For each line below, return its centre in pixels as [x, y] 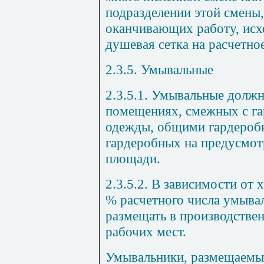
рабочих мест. [146, 231]
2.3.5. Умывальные [159, 69]
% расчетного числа [164, 199]
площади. [133, 158]
